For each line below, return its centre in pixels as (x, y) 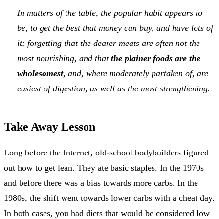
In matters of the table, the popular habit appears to (110, 12)
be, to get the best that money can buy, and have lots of (115, 28)
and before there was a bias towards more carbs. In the (101, 183)
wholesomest (40, 73)
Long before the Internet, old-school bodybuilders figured (106, 152)
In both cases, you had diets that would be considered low (107, 213)
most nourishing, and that (64, 58)
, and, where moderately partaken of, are (136, 73)
